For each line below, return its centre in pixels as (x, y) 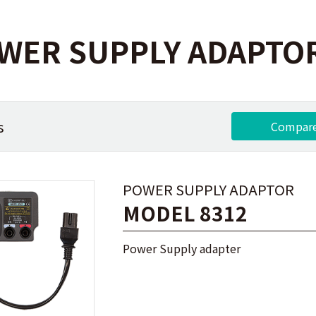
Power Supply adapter (182, 248)
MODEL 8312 (185, 213)
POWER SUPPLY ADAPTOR (208, 189)
